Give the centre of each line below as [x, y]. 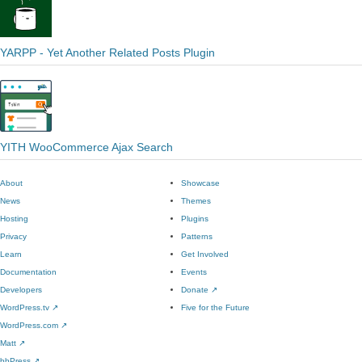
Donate [196, 290]
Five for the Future [215, 307]
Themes [196, 201]
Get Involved [205, 254]
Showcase [200, 183]
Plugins [195, 219]
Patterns [197, 236]
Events [194, 272]
